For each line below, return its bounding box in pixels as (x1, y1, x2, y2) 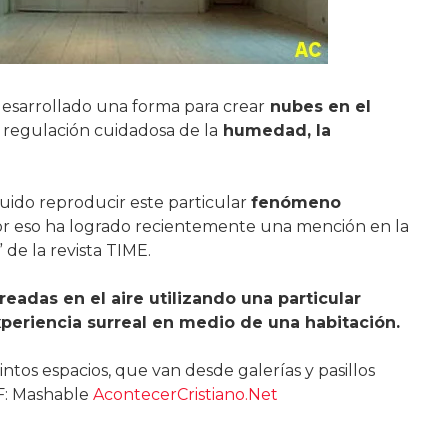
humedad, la (217, 121, 331, 140)
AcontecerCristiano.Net (92, 385, 278, 404)
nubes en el (264, 97, 371, 116)
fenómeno (250, 193, 341, 212)
